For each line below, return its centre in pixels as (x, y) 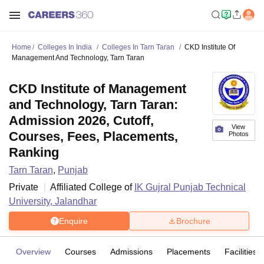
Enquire (73, 221)
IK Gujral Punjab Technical (190, 187)
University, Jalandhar (53, 201)
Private (24, 187)
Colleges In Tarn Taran (138, 47)
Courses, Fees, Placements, (93, 136)
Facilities (241, 252)
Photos (238, 134)
